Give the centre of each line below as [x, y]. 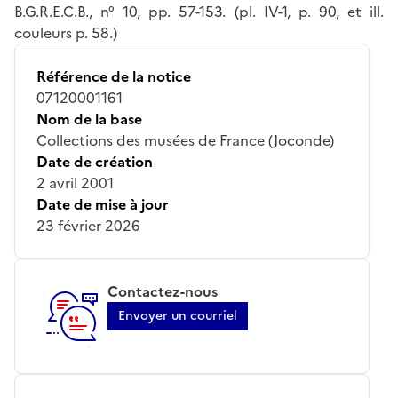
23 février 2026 [88, 225]
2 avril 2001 [75, 183]
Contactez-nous [163, 291]
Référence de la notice [114, 76]
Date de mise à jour [103, 204]
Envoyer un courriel [178, 315]
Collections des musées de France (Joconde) [185, 140]
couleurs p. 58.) [66, 32]
